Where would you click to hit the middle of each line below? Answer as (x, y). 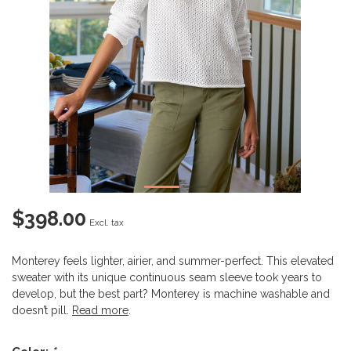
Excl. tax (107, 223)
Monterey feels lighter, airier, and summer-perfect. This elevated (173, 261)
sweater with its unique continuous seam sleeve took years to (167, 277)
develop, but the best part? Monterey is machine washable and (171, 294)
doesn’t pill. (42, 310)
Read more (100, 310)
